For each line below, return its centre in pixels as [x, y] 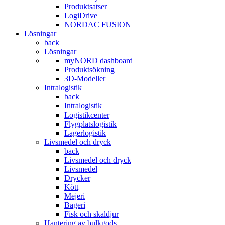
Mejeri [75, 196]
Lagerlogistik [85, 133]
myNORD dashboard [98, 61]
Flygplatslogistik [90, 124]
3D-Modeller [85, 79]
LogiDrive [81, 15]
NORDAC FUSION [98, 24]
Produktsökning [89, 70]
